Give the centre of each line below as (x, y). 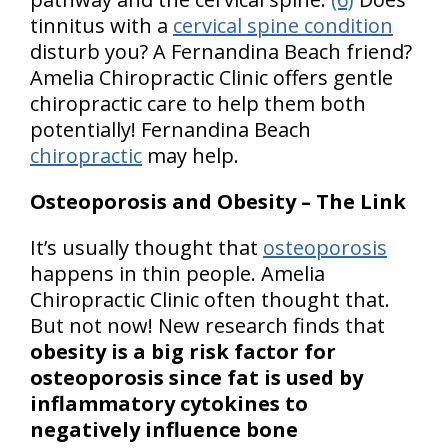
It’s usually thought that (146, 247)
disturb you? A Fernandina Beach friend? (221, 51)
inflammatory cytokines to (169, 403)
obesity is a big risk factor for (183, 351)
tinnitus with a (101, 25)
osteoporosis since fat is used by (196, 377)
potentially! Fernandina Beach (170, 129)
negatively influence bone (164, 429)
